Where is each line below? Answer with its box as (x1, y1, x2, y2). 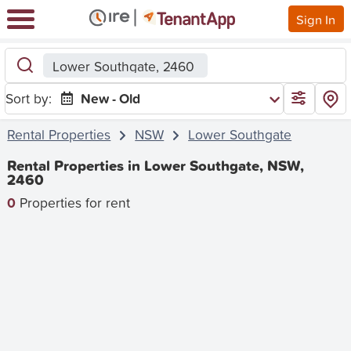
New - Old (81, 88, 141, 108)
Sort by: (5, 88, 52, 108)
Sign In (296, 9, 336, 28)
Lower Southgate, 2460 (52, 56, 194, 76)
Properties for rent (16, 192, 131, 212)
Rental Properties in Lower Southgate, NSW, (7, 155, 305, 177)
